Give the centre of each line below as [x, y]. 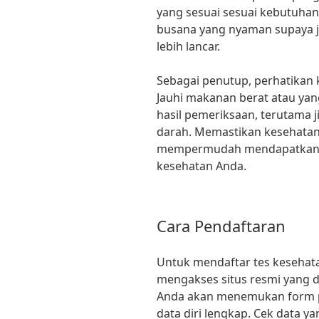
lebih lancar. [188, 47]
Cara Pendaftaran [221, 226]
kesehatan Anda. [202, 166]
